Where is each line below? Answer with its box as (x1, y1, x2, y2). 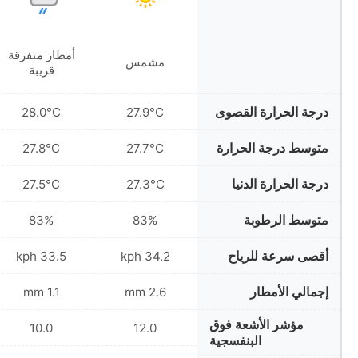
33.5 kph (40, 248, 66, 264)
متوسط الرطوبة (244, 212, 328, 229)
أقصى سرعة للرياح (228, 248, 328, 265)
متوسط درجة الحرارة (217, 140, 328, 157)
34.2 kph (144, 248, 170, 264)
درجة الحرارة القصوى (215, 104, 328, 121)
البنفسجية (209, 332, 261, 349)
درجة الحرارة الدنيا (232, 176, 328, 193)
